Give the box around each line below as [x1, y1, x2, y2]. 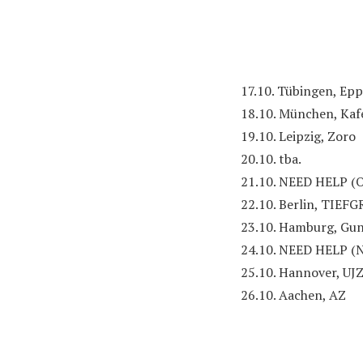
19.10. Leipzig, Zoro [241, 127, 356, 145]
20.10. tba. [241, 150, 301, 168]
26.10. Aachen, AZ [241, 286, 346, 304]
